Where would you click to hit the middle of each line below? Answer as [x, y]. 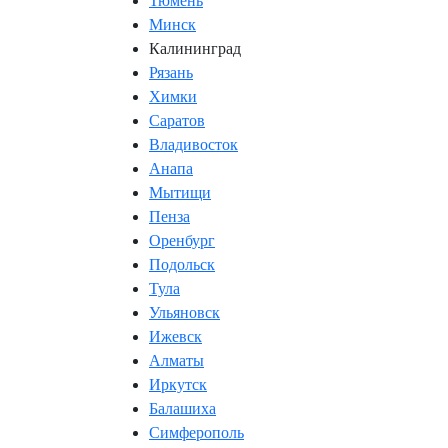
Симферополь [196, 432]
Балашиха [182, 408]
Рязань [171, 72]
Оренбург [182, 240]
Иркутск [178, 384]
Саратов [177, 120]
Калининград [195, 48]
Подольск [182, 264]
